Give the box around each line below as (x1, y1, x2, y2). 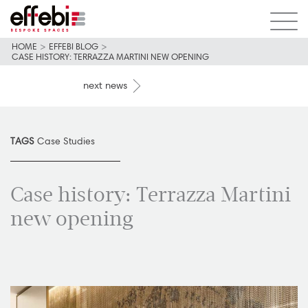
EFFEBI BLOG (49, 40, 98, 52)
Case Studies (37, 135, 95, 148)
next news (83, 78, 130, 91)
